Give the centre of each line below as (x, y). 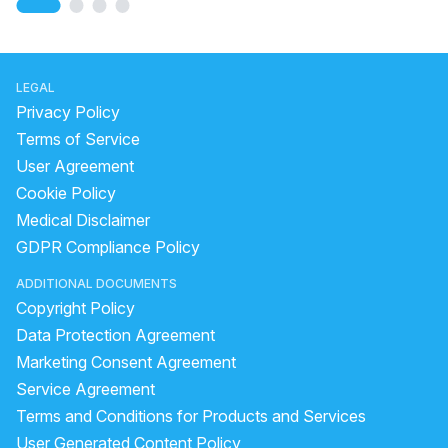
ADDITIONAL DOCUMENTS (96, 283)
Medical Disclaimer (83, 220)
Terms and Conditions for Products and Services (191, 416)
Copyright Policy (75, 308)
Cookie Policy (66, 193)
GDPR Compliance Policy (108, 247)
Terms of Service (78, 139)
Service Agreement (85, 389)
